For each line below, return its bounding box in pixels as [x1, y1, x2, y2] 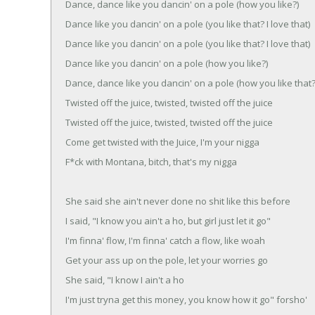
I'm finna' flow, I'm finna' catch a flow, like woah [65, 233, 265, 247]
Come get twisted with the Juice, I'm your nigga [65, 135, 259, 148]
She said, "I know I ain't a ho [65, 273, 184, 286]
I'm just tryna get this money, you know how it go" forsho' [65, 292, 307, 306]
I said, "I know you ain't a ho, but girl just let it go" [65, 214, 271, 227]
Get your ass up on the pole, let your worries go [65, 253, 268, 266]
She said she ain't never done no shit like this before [65, 194, 290, 207]
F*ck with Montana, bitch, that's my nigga [65, 155, 237, 168]
